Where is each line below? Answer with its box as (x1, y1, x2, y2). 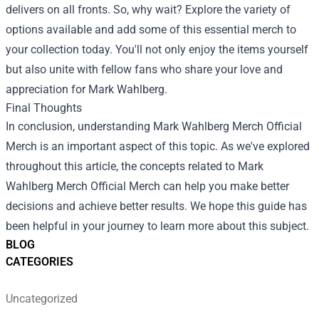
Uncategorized (6, 292, 78, 305)
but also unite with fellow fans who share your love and (6, 63, 283, 76)
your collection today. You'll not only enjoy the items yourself (6, 43, 308, 56)
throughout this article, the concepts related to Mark (6, 159, 263, 173)
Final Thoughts (6, 101, 82, 115)
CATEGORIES (6, 255, 73, 268)
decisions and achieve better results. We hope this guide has (6, 199, 307, 213)
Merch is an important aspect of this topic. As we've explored (6, 140, 310, 153)
